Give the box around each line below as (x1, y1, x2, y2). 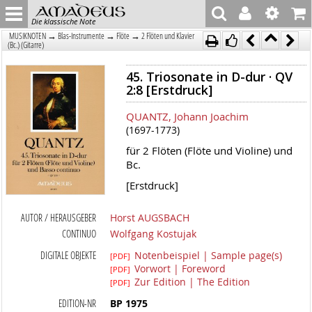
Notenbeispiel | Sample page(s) (134, 249, 283, 262)
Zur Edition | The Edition (134, 275, 251, 288)
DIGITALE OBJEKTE (40, 249, 97, 262)
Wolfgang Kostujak (110, 227, 197, 240)
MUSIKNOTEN (9, 31, 47, 41)
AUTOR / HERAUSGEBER (21, 211, 97, 224)
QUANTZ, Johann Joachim (125, 109, 249, 123)
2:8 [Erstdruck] (125, 81, 212, 98)
